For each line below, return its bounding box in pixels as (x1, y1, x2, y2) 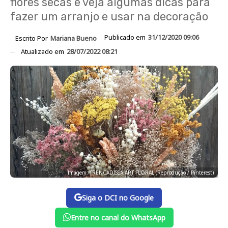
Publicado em (104, 33, 147, 42)
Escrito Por (15, 33, 49, 43)
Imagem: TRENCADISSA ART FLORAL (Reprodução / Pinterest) (68, 168, 214, 176)
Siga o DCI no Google (82, 192, 154, 203)
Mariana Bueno (50, 33, 97, 43)
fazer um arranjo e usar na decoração (10, 10, 208, 23)
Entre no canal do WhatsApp (70, 212, 165, 222)
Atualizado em (21, 46, 66, 56)
